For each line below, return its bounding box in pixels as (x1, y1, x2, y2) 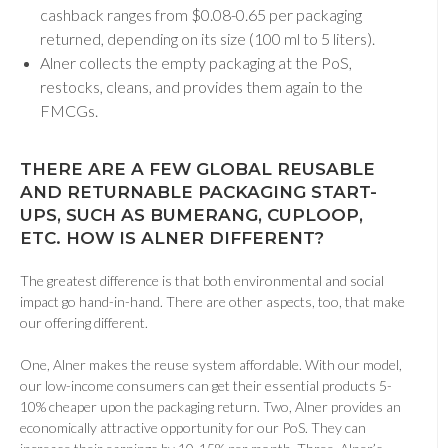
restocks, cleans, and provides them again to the (40, 77, 363, 97)
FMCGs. (40, 101, 101, 121)
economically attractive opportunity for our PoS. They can (20, 419, 366, 437)
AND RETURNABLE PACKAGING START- (20, 182, 377, 203)
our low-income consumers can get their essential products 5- (20, 377, 392, 395)
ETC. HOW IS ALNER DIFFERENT (20, 228, 315, 249)
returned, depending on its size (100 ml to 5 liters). (40, 29, 378, 49)
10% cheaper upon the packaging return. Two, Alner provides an (20, 398, 401, 416)
